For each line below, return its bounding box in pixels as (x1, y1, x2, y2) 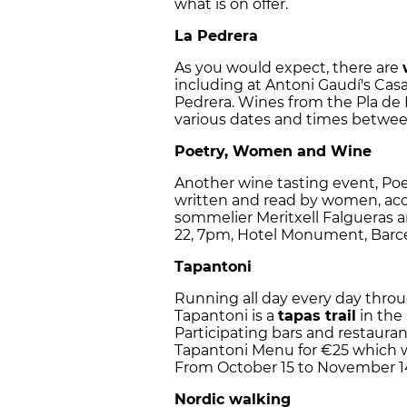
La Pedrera (174, 27, 258, 45)
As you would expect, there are (174, 59, 402, 77)
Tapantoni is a (174, 307, 278, 325)
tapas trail (278, 307, 356, 325)
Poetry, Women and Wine (174, 143, 372, 161)
